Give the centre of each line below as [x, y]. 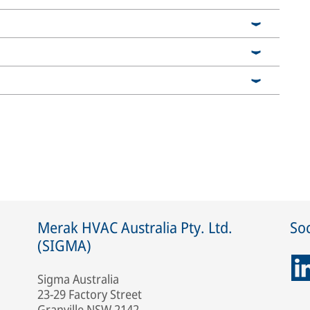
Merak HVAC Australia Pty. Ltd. [135, 227]
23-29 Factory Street [90, 294]
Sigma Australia [78, 279]
